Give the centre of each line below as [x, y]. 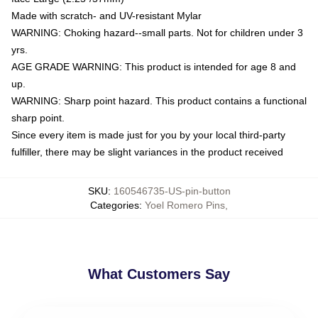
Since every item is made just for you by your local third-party [148, 135]
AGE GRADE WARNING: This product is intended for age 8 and [154, 66]
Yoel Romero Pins [185, 205]
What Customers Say [159, 274]
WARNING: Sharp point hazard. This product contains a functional [159, 100]
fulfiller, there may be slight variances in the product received [147, 152]
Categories [115, 205]
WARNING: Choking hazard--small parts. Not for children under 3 [157, 32]
